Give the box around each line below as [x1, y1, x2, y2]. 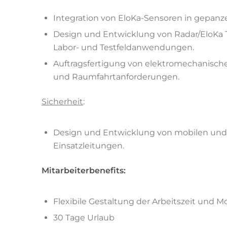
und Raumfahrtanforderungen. [53, 71, 179, 82]
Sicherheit [42, 96, 83, 106]
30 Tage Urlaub [53, 212, 115, 222]
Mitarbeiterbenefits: [42, 165, 126, 175]
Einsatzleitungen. [53, 140, 124, 150]
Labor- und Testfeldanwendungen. [53, 42, 194, 52]
